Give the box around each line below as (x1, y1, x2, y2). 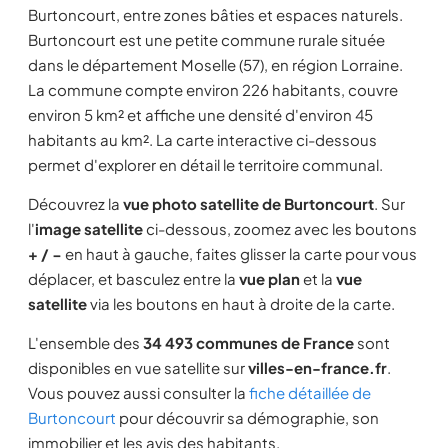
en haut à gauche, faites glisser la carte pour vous (62, 244, 417, 263)
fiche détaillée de (249, 383, 371, 402)
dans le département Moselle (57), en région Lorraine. (28, 55, 403, 74)
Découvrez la (28, 194, 123, 213)
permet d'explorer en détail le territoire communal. (28, 155, 383, 174)
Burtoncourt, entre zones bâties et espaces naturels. (28, 5, 403, 24)
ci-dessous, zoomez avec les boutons (143, 219, 417, 238)
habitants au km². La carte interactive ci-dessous (28, 130, 377, 149)
